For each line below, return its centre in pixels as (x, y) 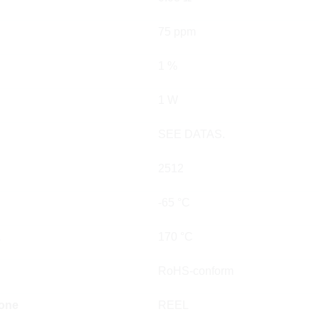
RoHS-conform (196, 271)
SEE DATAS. (192, 134)
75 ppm (177, 32)
